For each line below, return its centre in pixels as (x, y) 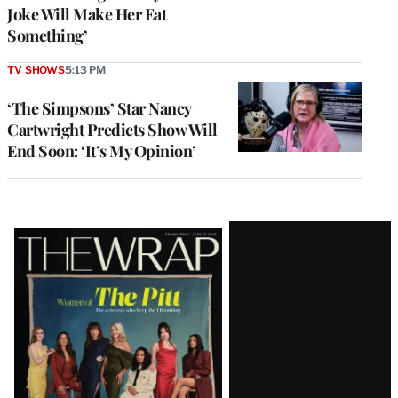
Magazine (67, 268)
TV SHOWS (36, 70)
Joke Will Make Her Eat (87, 15)
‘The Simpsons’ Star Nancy (99, 109)
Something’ (47, 36)
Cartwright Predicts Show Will (112, 130)
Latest (44, 236)
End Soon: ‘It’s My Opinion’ (102, 151)
